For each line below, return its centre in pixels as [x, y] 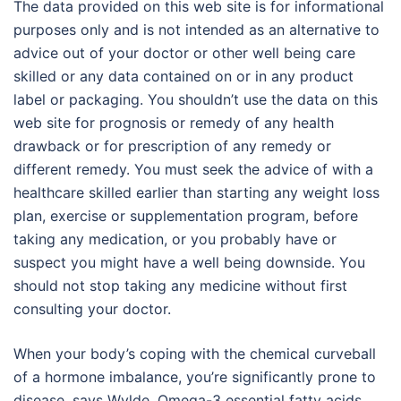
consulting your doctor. [92, 309]
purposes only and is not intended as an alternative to [196, 30]
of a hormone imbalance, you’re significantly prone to [195, 377]
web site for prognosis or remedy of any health [174, 123]
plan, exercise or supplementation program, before [186, 216]
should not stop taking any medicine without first [180, 286]
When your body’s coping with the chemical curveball [195, 354]
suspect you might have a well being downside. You [189, 262]
